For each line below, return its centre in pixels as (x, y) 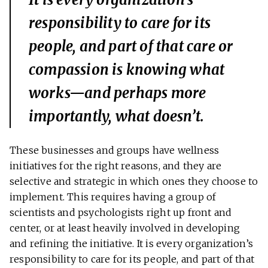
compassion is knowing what (127, 70)
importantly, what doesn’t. (118, 117)
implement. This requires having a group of (113, 197)
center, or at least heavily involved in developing (125, 228)
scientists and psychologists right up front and (121, 213)
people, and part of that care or (131, 47)
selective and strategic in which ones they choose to (134, 182)
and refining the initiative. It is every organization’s (132, 244)
